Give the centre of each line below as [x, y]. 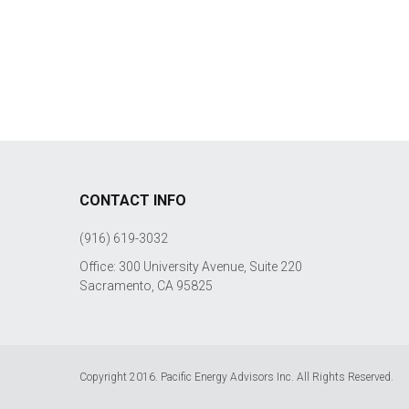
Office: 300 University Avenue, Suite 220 [191, 267]
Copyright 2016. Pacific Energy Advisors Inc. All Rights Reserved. [236, 377]
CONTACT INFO [133, 200]
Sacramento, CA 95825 [146, 286]
